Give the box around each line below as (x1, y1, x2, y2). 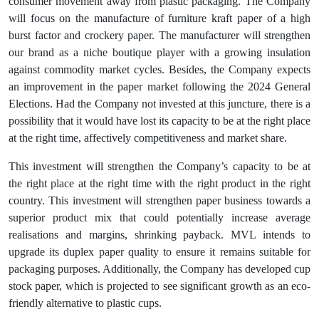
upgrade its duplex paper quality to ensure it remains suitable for (9, 246, 310, 258)
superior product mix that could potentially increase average (9, 211, 310, 224)
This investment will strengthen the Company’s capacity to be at (9, 160, 310, 173)
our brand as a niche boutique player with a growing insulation (9, 46, 310, 59)
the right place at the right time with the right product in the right (9, 177, 310, 190)
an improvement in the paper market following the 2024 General (9, 80, 310, 93)
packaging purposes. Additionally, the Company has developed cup (9, 263, 310, 276)
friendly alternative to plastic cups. (9, 297, 162, 310)
